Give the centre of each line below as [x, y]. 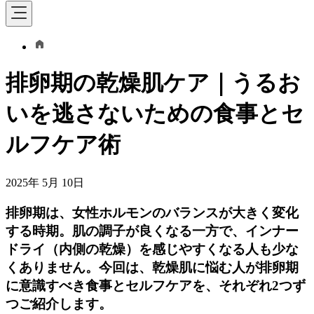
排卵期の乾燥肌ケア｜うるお [153, 83]
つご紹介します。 [59, 303]
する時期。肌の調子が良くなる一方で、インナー [152, 231]
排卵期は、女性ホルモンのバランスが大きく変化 [152, 212]
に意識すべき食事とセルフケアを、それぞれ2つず [156, 285]
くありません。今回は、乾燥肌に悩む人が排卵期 [152, 267]
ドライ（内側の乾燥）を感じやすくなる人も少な [152, 249]
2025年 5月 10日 [45, 182]
